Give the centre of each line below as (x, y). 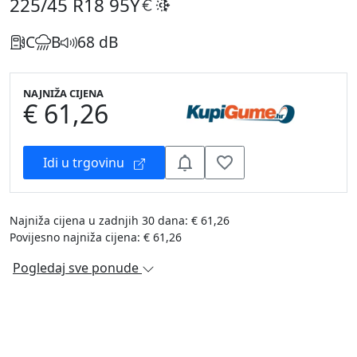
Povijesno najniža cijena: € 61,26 (96, 237)
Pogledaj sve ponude (76, 268)
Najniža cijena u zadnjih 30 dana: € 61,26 (120, 220)
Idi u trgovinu (84, 163)
